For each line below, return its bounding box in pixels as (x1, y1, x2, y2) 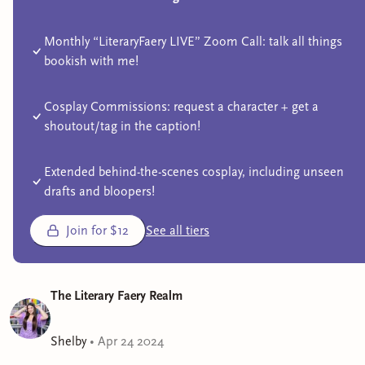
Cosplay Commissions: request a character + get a (44, 99, 319, 114)
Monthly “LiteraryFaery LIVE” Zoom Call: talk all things (44, 33, 342, 49)
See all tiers (146, 222, 209, 238)
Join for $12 (66, 222, 129, 238)
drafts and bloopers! (44, 183, 155, 199)
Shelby (51, 333, 86, 349)
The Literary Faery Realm (51, 288, 182, 303)
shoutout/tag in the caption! (44, 118, 200, 134)
